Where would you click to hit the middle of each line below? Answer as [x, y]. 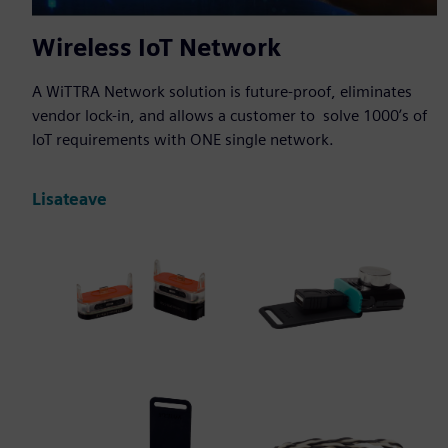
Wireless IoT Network [156, 48]
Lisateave [69, 199]
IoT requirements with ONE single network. [183, 140]
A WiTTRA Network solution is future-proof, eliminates [222, 92]
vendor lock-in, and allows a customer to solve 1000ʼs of [229, 116]
